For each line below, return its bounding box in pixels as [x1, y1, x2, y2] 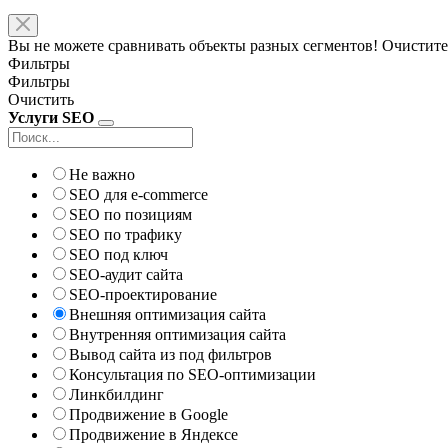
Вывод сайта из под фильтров [69, 345, 272, 363]
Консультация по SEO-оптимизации [69, 365, 316, 383]
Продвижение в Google [69, 405, 228, 423]
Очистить [8, 90, 74, 108]
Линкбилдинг [69, 385, 164, 403]
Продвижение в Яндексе [69, 425, 238, 443]
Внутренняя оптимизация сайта [69, 325, 286, 343]
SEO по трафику [69, 225, 182, 243]
